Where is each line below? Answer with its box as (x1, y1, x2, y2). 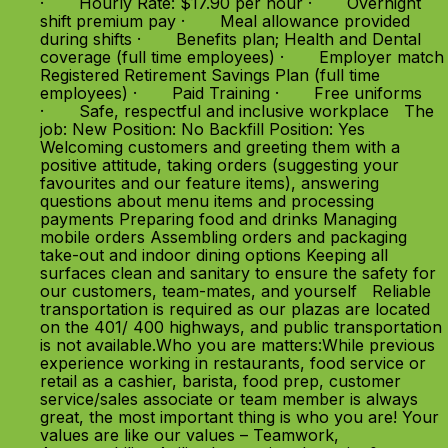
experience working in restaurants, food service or (40, 353, 426, 373)
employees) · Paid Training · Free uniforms (40, 83, 422, 103)
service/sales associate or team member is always (40, 389, 418, 409)
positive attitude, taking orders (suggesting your (40, 155, 399, 175)
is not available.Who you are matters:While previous (40, 335, 435, 355)
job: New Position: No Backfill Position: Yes (40, 119, 365, 139)
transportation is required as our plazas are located (40, 299, 430, 319)
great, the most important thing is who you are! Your (40, 407, 439, 427)
